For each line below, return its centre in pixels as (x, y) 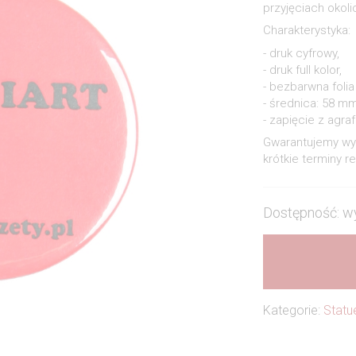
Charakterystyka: (306, 31)
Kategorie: (293, 310)
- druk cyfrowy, (301, 53)
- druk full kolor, (302, 70)
